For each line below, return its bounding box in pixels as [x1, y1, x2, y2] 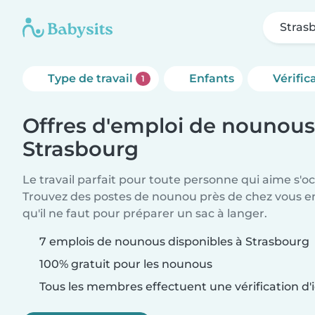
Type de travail [48, 72, 136, 85]
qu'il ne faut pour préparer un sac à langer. [22, 207, 267, 220]
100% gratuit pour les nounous [37, 257, 212, 271]
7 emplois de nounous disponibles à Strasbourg [39, 235, 309, 248]
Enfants [188, 72, 234, 85]
